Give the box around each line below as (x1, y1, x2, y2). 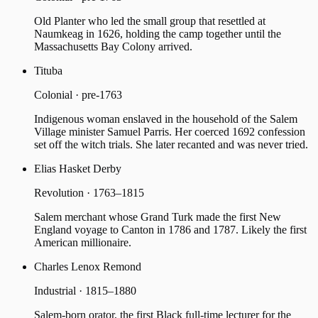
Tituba (34, 65, 62, 77)
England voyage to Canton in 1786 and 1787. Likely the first (34, 224, 307, 236)
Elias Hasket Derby (34, 163, 121, 175)
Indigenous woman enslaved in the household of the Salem (34, 113, 297, 126)
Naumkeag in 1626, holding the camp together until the (34, 28, 281, 40)
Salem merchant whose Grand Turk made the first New (34, 211, 281, 224)
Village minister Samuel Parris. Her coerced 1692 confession (34, 126, 305, 138)
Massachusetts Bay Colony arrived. (34, 40, 192, 53)
